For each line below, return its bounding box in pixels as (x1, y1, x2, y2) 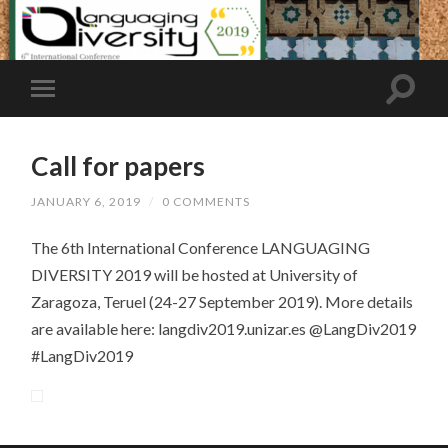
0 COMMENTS (162, 193, 251, 209)
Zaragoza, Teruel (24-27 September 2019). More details (31, 291, 414, 311)
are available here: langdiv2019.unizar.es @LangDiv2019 (31, 318, 417, 338)
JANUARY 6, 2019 (31, 193, 142, 209)
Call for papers (31, 149, 206, 182)
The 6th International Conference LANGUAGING (31, 237, 371, 257)
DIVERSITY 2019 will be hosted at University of (31, 264, 359, 284)
